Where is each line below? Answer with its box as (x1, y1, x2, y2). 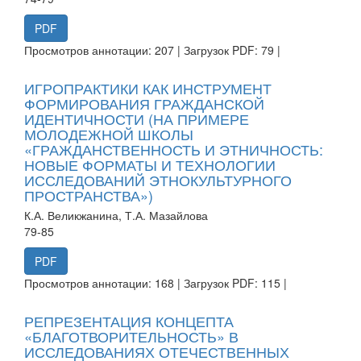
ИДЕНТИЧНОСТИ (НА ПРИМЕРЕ (24, 107, 249, 129)
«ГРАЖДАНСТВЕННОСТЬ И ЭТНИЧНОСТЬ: (24, 138, 323, 160)
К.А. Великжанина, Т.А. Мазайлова (24, 206, 208, 223)
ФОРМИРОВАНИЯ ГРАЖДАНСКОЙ (24, 92, 264, 114)
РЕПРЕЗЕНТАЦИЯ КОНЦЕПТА (24, 309, 234, 331)
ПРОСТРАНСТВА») (24, 184, 153, 205)
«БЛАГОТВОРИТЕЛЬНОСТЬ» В (24, 325, 239, 346)
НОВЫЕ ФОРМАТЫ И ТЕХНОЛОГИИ (24, 153, 276, 175)
